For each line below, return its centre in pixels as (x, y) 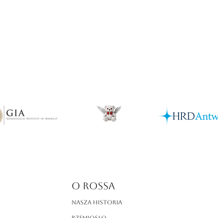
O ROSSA (93, 186)
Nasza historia (97, 203)
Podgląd (109, 35)
